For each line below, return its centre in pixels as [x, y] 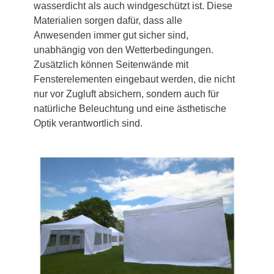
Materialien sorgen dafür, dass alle [108, 20]
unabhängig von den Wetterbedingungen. [124, 50]
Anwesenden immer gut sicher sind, [111, 35]
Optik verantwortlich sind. [88, 123]
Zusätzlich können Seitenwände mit [111, 64]
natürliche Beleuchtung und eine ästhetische [130, 108]
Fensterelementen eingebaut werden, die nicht [134, 79]
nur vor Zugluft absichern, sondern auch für [126, 94]
